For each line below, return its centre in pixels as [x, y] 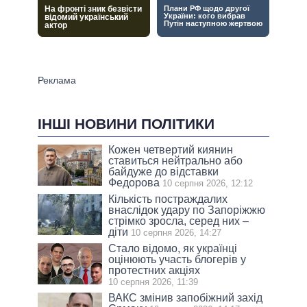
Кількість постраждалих [168, 199]
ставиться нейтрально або [176, 161]
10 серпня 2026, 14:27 [176, 233]
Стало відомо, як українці [173, 249]
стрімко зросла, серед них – [179, 221]
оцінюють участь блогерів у [177, 260]
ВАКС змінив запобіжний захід [186, 298]
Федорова [134, 183]
